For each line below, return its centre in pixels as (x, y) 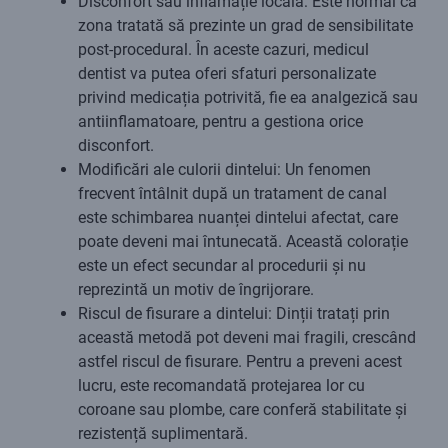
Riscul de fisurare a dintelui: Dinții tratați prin (234, 314)
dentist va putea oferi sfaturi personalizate (227, 74)
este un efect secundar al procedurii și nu (222, 266)
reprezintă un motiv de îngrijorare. (196, 290)
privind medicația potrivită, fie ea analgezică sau (248, 98)
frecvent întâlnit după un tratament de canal (232, 194)
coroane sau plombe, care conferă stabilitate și (242, 410)
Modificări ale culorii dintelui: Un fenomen (224, 170)
